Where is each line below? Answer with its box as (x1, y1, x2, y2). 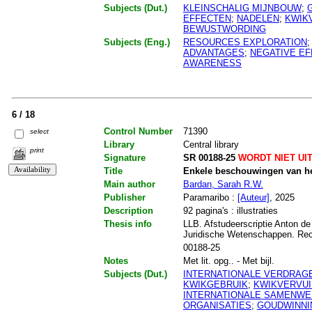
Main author (103, 178, 155, 189)
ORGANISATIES (182, 299, 251, 311)
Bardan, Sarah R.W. (182, 178, 263, 189)
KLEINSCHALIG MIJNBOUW (182, 2, 302, 13)
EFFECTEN (182, 13, 231, 24)
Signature (103, 152, 146, 163)
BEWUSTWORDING (182, 23, 266, 34)
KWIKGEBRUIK (182, 279, 248, 290)
